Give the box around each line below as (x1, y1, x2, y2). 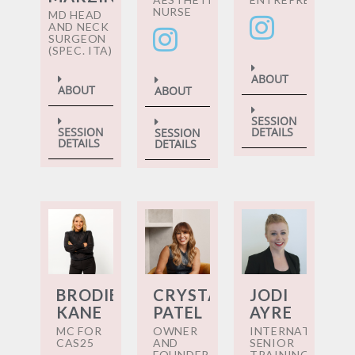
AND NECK (48, 20, 109, 34)
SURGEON (48, 32, 106, 46)
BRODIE (56, 284, 119, 304)
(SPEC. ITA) (48, 44, 113, 58)
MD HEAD (48, 8, 102, 22)
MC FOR (56, 323, 102, 338)
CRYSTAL (153, 284, 228, 304)
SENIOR (250, 335, 295, 349)
